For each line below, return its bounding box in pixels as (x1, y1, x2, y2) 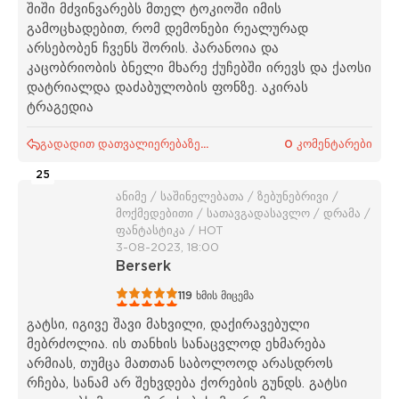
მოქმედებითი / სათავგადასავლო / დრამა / (116, 208, 370, 219)
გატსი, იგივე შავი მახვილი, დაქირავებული (27, 318, 310, 330)
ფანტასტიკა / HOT (116, 225, 224, 236)
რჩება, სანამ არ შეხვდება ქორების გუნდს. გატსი (27, 377, 347, 389)
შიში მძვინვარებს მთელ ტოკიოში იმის (27, 3, 281, 15)
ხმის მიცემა (192, 290, 254, 301)
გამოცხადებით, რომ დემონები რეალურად (27, 22, 308, 35)
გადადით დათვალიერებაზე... (40, 139, 208, 150)
